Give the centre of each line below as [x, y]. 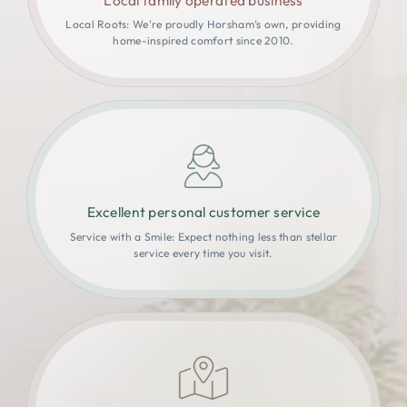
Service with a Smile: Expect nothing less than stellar [203, 236]
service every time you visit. [203, 253]
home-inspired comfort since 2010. [203, 41]
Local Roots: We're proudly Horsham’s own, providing [203, 25]
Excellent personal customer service [203, 211]
